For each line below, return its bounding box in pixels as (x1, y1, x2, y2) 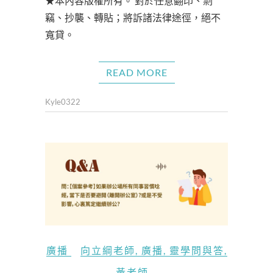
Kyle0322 (45, 97, 80, 107)
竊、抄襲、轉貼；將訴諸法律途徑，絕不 (45, 12, 221, 24)
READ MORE (105, 66, 168, 79)
